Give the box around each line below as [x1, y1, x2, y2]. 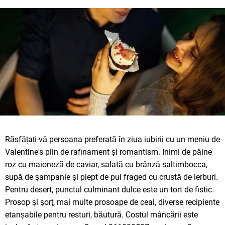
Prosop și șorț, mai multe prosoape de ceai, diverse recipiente [5, 197, 219, 207]
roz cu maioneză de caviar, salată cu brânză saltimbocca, [5, 159, 207, 169]
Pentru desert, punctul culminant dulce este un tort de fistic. [5, 184, 214, 194]
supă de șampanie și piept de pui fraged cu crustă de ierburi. [5, 172, 218, 182]
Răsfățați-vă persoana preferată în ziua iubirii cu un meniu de [5, 134, 220, 144]
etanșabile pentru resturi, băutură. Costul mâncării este [5, 209, 198, 219]
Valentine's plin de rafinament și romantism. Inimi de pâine [5, 147, 212, 157]
